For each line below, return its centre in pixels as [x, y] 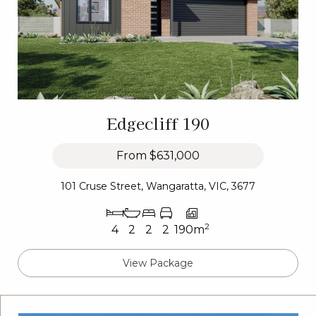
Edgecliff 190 [158, 122]
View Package [158, 263]
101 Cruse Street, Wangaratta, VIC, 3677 [158, 186]
